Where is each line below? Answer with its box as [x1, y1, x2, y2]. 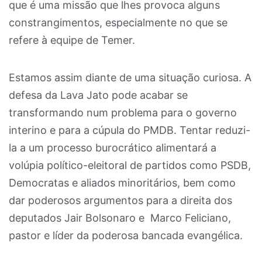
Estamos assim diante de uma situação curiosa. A [9, 71, 251, 84]
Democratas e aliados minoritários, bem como [9, 177, 236, 189]
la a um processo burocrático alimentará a [9, 142, 216, 154]
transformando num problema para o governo [9, 106, 237, 119]
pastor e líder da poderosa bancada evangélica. [9, 229, 243, 242]
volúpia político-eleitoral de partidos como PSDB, [9, 159, 251, 171]
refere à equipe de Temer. [9, 34, 135, 46]
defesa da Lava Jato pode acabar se [9, 89, 188, 101]
